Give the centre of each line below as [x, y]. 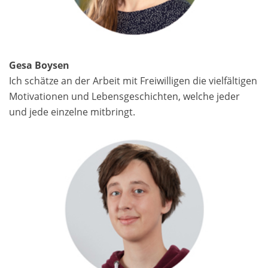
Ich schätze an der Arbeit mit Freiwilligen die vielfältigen [133, 80]
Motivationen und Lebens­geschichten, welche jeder [124, 96]
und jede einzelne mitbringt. [72, 112]
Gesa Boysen [39, 65]
